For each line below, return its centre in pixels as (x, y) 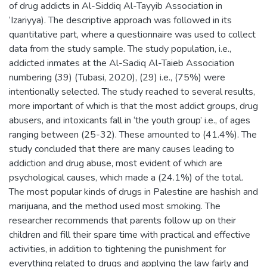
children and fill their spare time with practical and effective (130, 235)
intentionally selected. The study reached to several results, (132, 92)
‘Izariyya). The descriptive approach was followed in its (120, 20)
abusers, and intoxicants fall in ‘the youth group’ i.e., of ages (130, 120)
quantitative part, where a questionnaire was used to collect (132, 35)
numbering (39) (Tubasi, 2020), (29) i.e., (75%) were (117, 77)
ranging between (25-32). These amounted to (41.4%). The (133, 135)
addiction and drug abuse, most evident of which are (116, 163)
